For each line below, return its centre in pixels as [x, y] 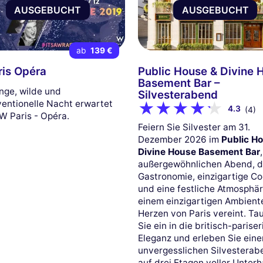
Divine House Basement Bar [199, 152]
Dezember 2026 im [180, 140]
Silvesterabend [178, 95]
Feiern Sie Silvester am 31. [194, 127]
